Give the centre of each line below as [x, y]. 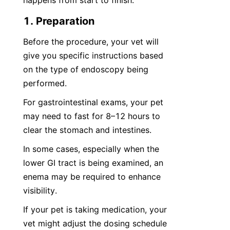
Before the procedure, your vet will [91, 42]
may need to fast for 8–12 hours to [92, 116]
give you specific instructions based [93, 55]
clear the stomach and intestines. [87, 130]
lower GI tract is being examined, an [93, 163]
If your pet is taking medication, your [95, 209]
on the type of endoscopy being [86, 69]
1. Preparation [59, 21]
